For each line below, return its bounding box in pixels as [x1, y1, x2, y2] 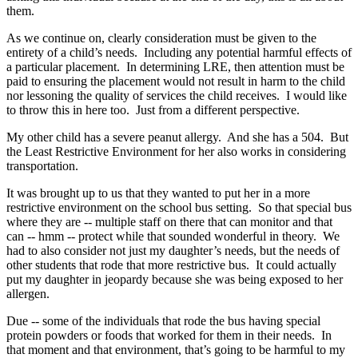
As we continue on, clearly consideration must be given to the [6, 30, 316, 45]
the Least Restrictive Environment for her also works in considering [6, 144, 346, 158]
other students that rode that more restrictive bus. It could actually [6, 257, 336, 272]
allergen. [6, 286, 50, 300]
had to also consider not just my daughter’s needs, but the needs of [6, 243, 340, 257]
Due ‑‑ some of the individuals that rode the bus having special [6, 313, 320, 328]
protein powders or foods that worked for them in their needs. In [6, 328, 332, 342]
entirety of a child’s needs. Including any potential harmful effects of [6, 45, 352, 59]
